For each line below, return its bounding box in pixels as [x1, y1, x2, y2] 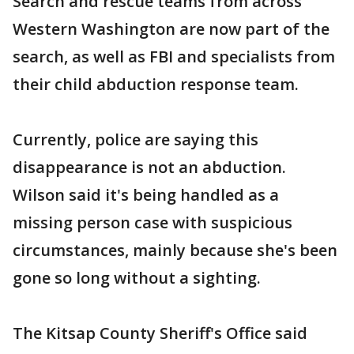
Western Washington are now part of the [13, 18, 330, 40]
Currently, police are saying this [13, 129, 258, 150]
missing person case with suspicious [13, 212, 292, 233]
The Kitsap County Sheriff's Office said [13, 322, 307, 344]
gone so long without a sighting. [13, 267, 261, 288]
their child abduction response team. [13, 73, 299, 95]
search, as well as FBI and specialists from [13, 46, 335, 67]
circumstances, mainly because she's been [13, 239, 337, 261]
